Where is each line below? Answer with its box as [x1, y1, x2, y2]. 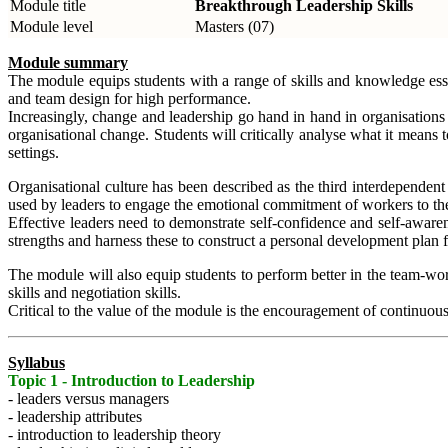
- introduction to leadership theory [8, 426, 221, 444]
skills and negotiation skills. [8, 284, 181, 302]
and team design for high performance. [8, 90, 251, 108]
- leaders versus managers [8, 390, 169, 408]
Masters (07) [195, 18, 274, 36]
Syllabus [8, 354, 65, 372]
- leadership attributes [8, 408, 142, 426]
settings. [8, 144, 59, 162]
